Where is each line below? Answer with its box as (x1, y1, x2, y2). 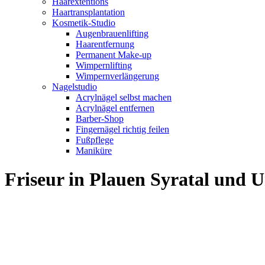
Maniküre (76, 146, 112, 156)
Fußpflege (76, 135, 114, 145)
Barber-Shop (76, 114, 124, 124)
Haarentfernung (76, 39, 134, 49)
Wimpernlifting (76, 60, 132, 70)
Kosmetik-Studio (52, 18, 115, 28)
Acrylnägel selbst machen (76, 92, 172, 102)
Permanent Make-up (76, 50, 151, 60)
